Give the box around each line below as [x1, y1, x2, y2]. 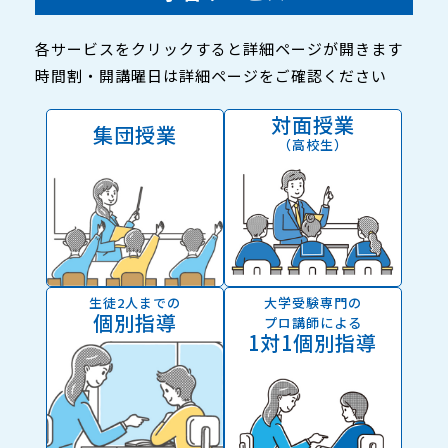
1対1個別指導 [248, 328, 378, 358]
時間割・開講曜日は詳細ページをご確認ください [35, 64, 387, 86]
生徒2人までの [89, 293, 182, 313]
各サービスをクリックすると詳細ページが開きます [35, 37, 403, 59]
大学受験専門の [263, 293, 362, 313]
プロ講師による [263, 313, 362, 333]
